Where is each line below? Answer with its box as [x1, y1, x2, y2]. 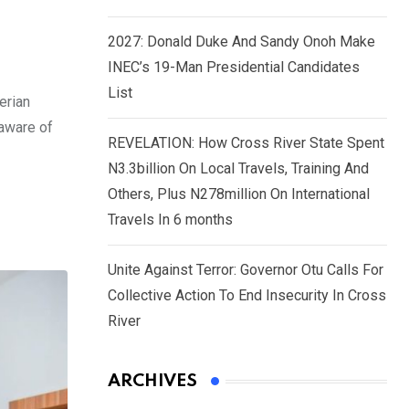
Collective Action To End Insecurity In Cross [108, 287, 386, 305]
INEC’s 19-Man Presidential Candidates [108, 58, 360, 77]
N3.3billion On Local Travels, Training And [108, 160, 369, 178]
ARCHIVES [108, 372, 197, 391]
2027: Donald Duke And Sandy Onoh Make [108, 33, 375, 51]
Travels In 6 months [108, 211, 233, 229]
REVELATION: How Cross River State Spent [108, 134, 384, 152]
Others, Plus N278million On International [108, 185, 370, 204]
